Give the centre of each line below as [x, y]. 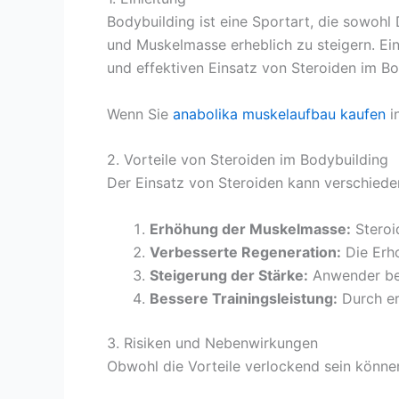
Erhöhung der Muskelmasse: [250, 228]
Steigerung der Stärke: [229, 275]
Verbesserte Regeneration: [245, 252]
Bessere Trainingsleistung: [244, 298]
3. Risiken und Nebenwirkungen [212, 342]
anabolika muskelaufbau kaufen [279, 114]
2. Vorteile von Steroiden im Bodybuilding [248, 160]
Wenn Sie [140, 114]
